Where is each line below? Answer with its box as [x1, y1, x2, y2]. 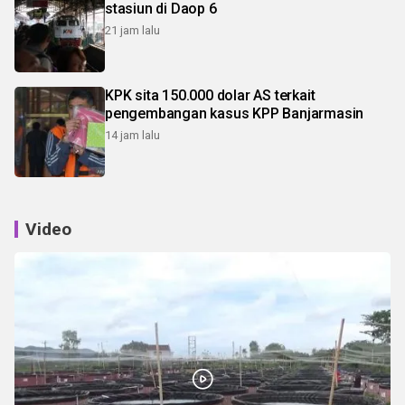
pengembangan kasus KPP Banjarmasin [105, 104, 364, 122]
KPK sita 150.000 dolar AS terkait [105, 86, 316, 104]
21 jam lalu [105, 23, 160, 37]
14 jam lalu [105, 127, 160, 142]
